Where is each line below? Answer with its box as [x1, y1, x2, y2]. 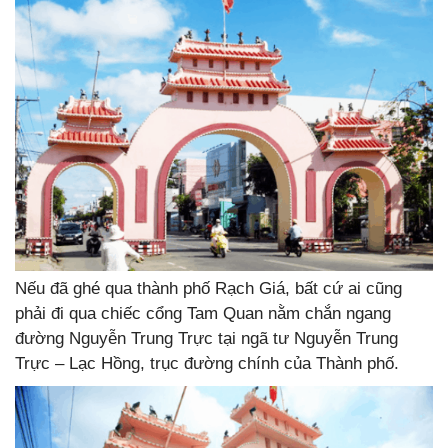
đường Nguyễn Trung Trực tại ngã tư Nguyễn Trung [15, 329, 398, 349]
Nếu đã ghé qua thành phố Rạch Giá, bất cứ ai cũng [15, 279, 402, 299]
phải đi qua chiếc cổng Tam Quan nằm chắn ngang [15, 304, 391, 324]
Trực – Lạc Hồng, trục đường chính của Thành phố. [15, 354, 399, 374]
